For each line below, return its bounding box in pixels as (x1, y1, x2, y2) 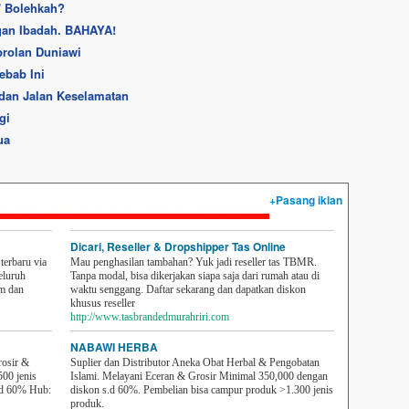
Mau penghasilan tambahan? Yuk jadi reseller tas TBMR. (70, 256, 317, 268)
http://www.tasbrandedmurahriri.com (70, 310, 229, 323)
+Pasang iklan (269, 192, 342, 208)
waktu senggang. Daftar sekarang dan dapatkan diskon (70, 283, 306, 296)
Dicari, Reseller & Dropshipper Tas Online (70, 238, 286, 255)
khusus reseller (70, 297, 135, 309)
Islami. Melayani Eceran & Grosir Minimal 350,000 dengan (70, 370, 328, 383)
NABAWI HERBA (70, 339, 158, 355)
